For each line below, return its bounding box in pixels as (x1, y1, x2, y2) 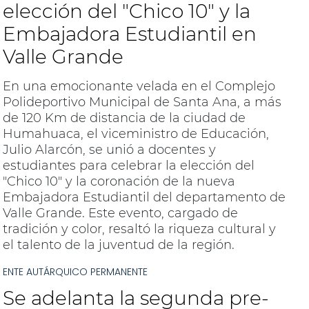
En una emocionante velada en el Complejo (2, 79, 275, 94)
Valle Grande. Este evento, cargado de (2, 206, 238, 221)
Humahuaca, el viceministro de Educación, (2, 126, 269, 142)
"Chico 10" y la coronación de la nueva (2, 174, 235, 190)
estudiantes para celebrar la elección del (2, 158, 255, 174)
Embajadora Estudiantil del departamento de (2, 190, 286, 206)
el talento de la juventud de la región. (2, 237, 235, 253)
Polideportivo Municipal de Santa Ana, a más (2, 94, 281, 110)
